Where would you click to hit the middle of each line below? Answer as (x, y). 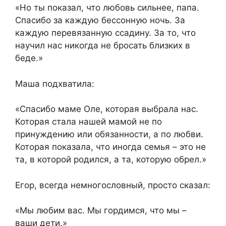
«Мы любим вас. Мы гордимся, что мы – (101, 211)
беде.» (29, 58)
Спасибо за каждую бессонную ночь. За (100, 20)
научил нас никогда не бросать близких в (103, 46)
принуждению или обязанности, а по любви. (109, 134)
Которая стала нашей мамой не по (89, 122)
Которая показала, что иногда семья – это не (110, 147)
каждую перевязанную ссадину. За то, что (105, 33)
